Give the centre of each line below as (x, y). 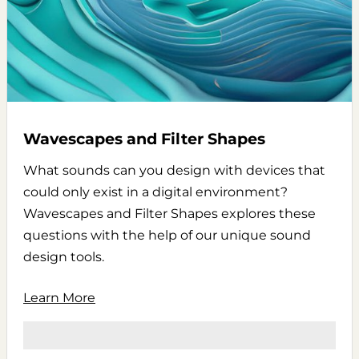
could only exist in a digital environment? (155, 192)
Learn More (59, 298)
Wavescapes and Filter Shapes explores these (169, 214)
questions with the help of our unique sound (167, 235)
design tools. (64, 257)
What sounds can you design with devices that (174, 170)
